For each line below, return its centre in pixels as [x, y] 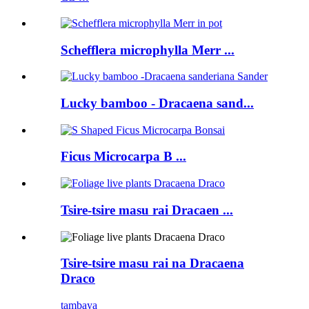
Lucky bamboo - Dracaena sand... [157, 103]
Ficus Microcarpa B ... [123, 157]
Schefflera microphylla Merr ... [148, 50]
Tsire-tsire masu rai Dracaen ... [147, 210]
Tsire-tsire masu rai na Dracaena [152, 263]
